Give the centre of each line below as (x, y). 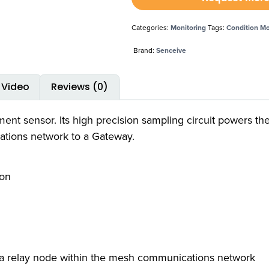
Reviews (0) (79, 86)
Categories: (151, 28)
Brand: (145, 50)
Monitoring (189, 27)
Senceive (171, 50)
